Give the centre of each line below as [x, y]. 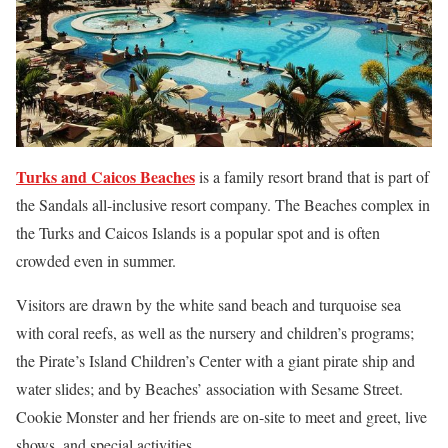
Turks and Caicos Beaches [105, 177]
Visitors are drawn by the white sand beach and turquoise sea [208, 305]
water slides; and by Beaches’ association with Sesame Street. [209, 389]
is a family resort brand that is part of [312, 177]
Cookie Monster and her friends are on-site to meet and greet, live [221, 417]
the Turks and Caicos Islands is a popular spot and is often [198, 233]
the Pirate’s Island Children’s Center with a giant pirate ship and [215, 361]
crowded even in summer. [96, 261]
